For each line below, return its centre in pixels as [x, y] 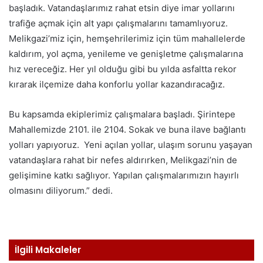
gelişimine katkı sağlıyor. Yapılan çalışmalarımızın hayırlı [124, 176]
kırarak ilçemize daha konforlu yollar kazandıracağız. [117, 85]
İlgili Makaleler [48, 250]
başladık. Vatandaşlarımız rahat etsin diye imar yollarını [122, 8]
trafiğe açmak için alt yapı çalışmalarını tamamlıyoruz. [118, 23]
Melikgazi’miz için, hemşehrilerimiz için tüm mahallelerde [127, 39]
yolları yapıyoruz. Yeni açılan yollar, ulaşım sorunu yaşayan [131, 145]
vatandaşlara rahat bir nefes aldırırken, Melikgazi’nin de [123, 160]
